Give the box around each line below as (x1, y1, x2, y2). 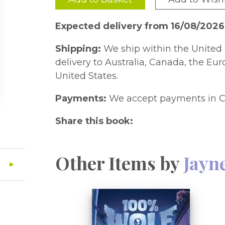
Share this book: (55, 116, 134, 127)
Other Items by (55, 151, 184, 175)
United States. (55, 70, 119, 81)
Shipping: (55, 43, 101, 54)
